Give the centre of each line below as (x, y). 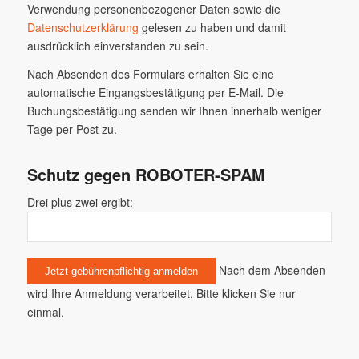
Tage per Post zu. (72, 129)
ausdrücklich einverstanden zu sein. (117, 45)
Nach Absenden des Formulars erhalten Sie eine (150, 73)
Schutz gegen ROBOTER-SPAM (146, 174)
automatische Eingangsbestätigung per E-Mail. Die (155, 92)
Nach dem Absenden (270, 270)
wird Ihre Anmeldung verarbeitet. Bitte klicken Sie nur (161, 293)
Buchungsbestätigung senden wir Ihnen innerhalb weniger (174, 110)
